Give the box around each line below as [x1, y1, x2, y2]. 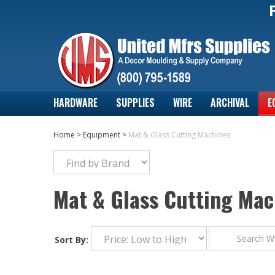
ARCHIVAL [211, 95, 249, 110]
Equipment [83, 130, 120, 140]
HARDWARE [53, 95, 98, 110]
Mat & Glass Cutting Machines [128, 130, 230, 140]
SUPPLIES [116, 95, 155, 110]
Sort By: [55, 228, 88, 239]
